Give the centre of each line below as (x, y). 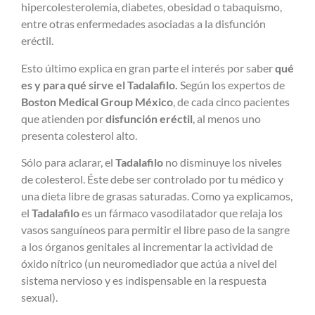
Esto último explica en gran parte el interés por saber (148, 67)
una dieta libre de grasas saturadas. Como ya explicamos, (157, 195)
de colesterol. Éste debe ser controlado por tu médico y (152, 179)
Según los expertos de (232, 84)
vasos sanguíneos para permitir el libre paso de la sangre (155, 229)
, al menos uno (227, 118)
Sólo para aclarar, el (68, 162)
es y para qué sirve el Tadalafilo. (101, 84)
